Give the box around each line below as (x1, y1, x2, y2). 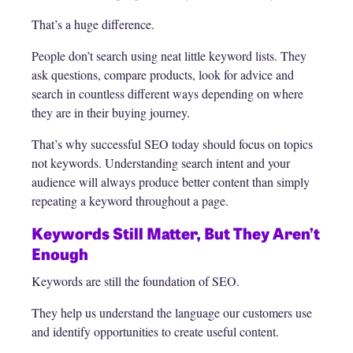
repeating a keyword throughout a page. (32, 192, 229, 210)
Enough (32, 242, 88, 266)
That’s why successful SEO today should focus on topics (32, 136, 313, 153)
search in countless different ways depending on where (32, 85, 303, 102)
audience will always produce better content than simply (32, 173, 310, 191)
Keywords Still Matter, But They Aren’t (32, 221, 320, 245)
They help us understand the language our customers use (32, 304, 312, 321)
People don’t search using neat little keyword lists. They (32, 47, 307, 65)
